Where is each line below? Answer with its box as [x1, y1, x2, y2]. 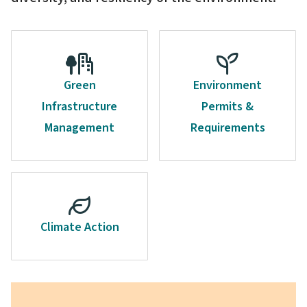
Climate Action [40, 218, 119, 236]
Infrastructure [42, 97, 117, 115]
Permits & [201, 97, 254, 115]
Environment [193, 76, 262, 94]
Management [45, 119, 114, 136]
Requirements [190, 119, 265, 136]
